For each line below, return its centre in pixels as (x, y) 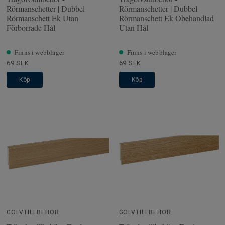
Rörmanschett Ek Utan (42, 18)
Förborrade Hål (31, 28)
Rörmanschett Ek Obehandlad (166, 18)
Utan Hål (133, 28)
